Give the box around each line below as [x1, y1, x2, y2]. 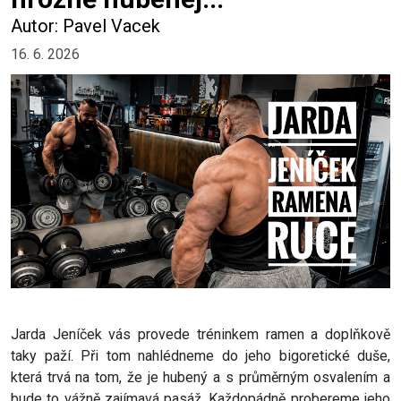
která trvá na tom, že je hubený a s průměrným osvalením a [11, 368, 390, 386]
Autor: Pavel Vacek [11, 15, 160, 37]
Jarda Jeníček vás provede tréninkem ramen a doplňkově [11, 325, 390, 343]
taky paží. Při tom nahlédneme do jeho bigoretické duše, [11, 346, 390, 364]
